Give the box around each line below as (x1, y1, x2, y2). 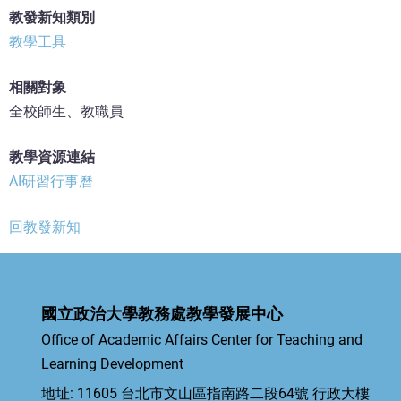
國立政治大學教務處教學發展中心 (41, 304, 283, 324)
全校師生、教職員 (9, 103, 124, 121)
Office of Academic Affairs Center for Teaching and (41, 331, 363, 349)
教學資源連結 (9, 149, 95, 166)
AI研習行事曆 (9, 173, 93, 191)
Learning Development (41, 355, 183, 373)
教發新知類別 (9, 9, 95, 27)
